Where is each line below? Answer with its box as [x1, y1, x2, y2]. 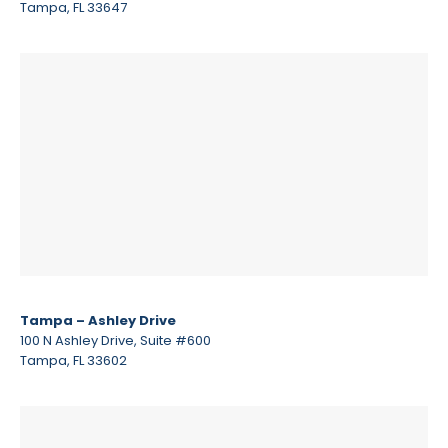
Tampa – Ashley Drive [20, 310, 176, 330]
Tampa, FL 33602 [20, 350, 127, 370]
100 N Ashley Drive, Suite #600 [20, 330, 211, 350]
